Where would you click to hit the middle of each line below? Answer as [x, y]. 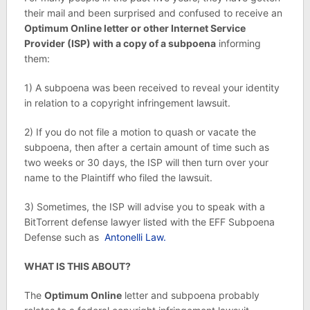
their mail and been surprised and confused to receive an [153, 13]
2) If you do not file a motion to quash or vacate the [140, 132]
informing [238, 43]
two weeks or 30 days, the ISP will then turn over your [146, 162]
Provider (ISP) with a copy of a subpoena [120, 43]
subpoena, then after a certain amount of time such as [146, 147]
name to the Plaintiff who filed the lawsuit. [118, 177]
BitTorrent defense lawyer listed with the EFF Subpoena [149, 222]
